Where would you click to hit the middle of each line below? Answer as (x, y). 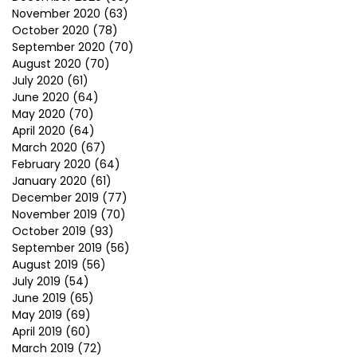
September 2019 (57, 248)
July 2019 (36, 281)
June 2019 (39, 298)
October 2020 (51, 30)
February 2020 (51, 164)
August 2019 (45, 265)
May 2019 (37, 315)
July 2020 (38, 80)
